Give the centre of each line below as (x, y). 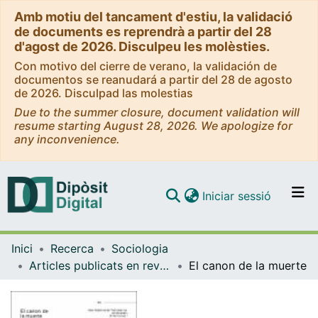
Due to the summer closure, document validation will (157, 112)
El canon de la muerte (248, 265)
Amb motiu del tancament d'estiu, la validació (153, 17)
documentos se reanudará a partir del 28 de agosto (153, 79)
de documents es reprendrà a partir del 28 (143, 32)
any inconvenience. (67, 139)
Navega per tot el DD (208, 248)
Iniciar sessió (237, 196)
